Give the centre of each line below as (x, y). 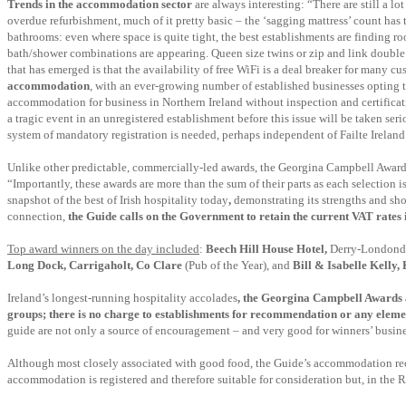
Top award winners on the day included (103, 249)
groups (25, 314)
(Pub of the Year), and (239, 265)
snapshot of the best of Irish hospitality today (118, 200)
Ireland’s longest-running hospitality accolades (122, 298)
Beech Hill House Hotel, (268, 249)
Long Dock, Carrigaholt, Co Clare (96, 265)
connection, (38, 216)
